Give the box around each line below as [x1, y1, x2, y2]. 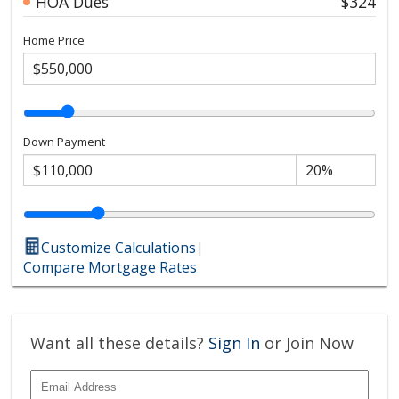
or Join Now [260, 331, 354, 354]
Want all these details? [30, 331, 209, 354]
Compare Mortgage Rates [23, 256, 198, 277]
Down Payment [23, 133, 106, 150]
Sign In [208, 331, 261, 354]
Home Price [23, 31, 85, 48]
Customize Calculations [41, 237, 197, 257]
